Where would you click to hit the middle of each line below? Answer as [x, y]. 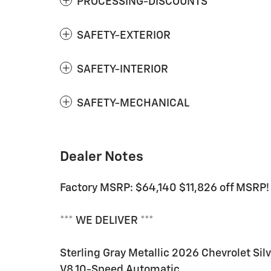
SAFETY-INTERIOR [122, 70]
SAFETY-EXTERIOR [124, 36]
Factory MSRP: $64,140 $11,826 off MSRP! [165, 188]
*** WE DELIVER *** [107, 221]
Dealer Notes [102, 157]
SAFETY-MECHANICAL [133, 103]
